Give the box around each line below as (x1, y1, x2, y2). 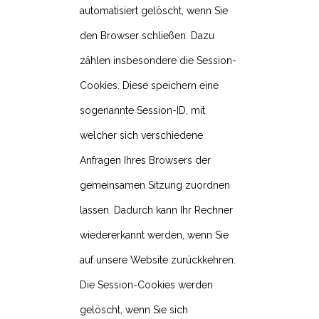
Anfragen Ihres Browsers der (80, 155, 211, 167)
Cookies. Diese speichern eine (80, 80, 219, 92)
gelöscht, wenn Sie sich (80, 304, 188, 316)
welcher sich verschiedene (80, 130, 203, 142)
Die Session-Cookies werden (80, 279, 213, 291)
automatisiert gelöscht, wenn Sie (80, 5, 228, 17)
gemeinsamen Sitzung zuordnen (80, 179, 230, 192)
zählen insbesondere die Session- (80, 55, 236, 67)
